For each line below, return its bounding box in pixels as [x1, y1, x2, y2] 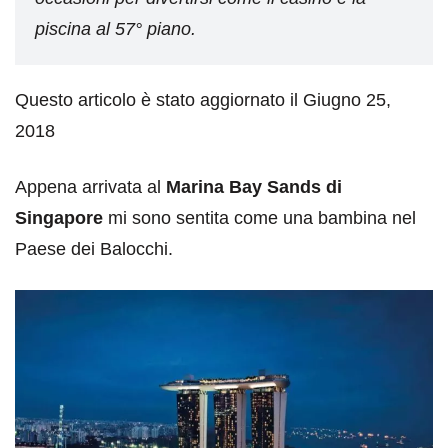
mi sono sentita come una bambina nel [103, 207, 416, 228]
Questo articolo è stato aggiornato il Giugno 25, [15, 89, 391, 110]
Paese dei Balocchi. [15, 238, 173, 259]
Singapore [15, 207, 103, 228]
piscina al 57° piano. [35, 18, 196, 39]
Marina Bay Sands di [166, 176, 342, 197]
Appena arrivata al [15, 176, 166, 197]
